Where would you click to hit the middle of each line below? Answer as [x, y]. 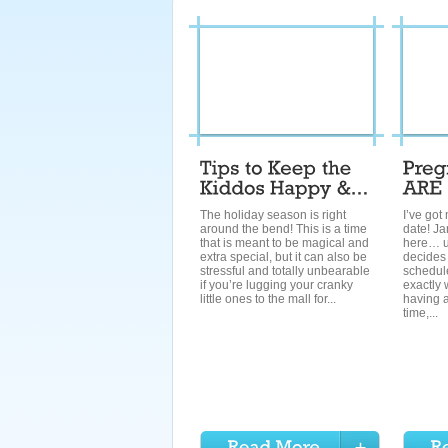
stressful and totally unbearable [285, 271]
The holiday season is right [273, 215]
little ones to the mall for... [268, 299]
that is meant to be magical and [284, 243]
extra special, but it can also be [283, 257]
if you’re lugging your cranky [276, 285]
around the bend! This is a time [283, 229]
